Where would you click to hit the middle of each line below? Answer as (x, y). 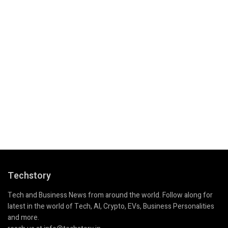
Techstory (29, 176)
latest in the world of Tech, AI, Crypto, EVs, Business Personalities (111, 207)
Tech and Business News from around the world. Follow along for (110, 195)
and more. (23, 218)
